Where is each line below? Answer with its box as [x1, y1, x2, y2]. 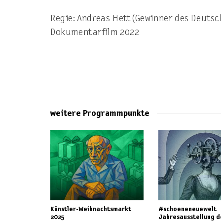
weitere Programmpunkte [50, 108, 149, 119]
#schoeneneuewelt [158, 205, 219, 214]
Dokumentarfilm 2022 [50, 26, 140, 38]
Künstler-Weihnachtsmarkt [50, 205, 131, 214]
